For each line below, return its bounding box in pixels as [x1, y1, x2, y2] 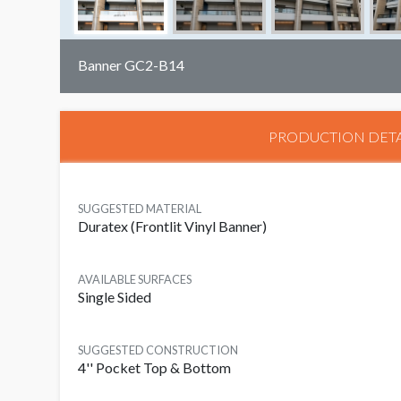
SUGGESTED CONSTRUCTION [78, 343, 238, 358]
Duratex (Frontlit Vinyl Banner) [78, 218, 267, 235]
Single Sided [78, 288, 151, 306]
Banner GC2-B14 [78, 56, 184, 74]
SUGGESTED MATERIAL [78, 201, 201, 217]
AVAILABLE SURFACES [78, 272, 192, 287]
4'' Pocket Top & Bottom [78, 359, 231, 377]
